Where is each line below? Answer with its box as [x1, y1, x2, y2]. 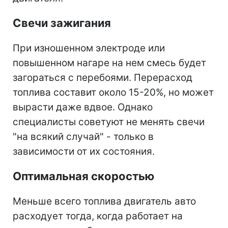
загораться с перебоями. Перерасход [13, 72, 192, 84]
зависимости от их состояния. [13, 146, 155, 158]
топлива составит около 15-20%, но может [13, 87, 214, 99]
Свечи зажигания [13, 16, 111, 30]
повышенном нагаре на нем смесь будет [13, 57, 206, 69]
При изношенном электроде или [13, 42, 165, 54]
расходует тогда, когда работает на [13, 210, 183, 222]
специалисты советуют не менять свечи [13, 116, 205, 128]
